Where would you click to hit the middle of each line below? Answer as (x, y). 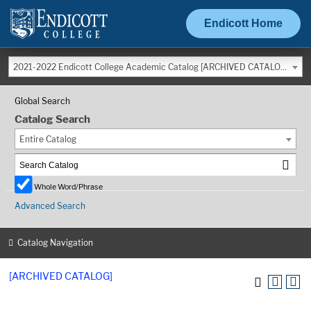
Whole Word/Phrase (68, 187)
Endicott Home (243, 23)
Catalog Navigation (55, 243)
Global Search (42, 101)
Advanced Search (50, 206)
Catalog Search (52, 120)
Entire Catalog (48, 140)
